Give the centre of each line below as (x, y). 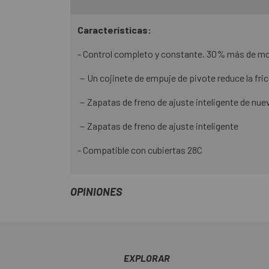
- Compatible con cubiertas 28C (140, 150)
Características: (114, 30)
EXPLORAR (147, 258)
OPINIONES (96, 192)
